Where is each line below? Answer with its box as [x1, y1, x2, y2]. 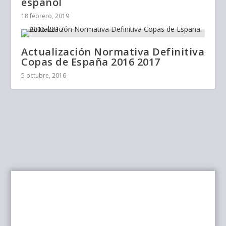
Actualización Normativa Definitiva [21, 45, 205, 59]
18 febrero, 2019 [21, 12, 70, 20]
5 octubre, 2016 [21, 71, 67, 80]
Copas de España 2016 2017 [21, 55, 160, 69]
